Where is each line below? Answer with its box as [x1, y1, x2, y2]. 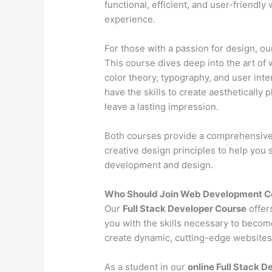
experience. [104, 13, 156, 25]
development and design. [104, 159, 214, 171]
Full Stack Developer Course [123, 203, 247, 215]
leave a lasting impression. [104, 101, 219, 113]
